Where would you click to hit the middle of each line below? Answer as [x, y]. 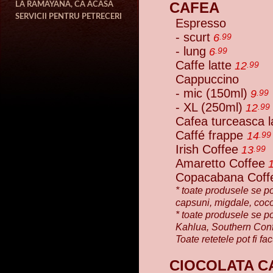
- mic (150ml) [211, 93]
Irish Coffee [207, 149]
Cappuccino [207, 79]
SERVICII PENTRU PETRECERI [69, 16]
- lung [191, 51]
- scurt [193, 37]
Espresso [201, 23]
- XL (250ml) [209, 107]
